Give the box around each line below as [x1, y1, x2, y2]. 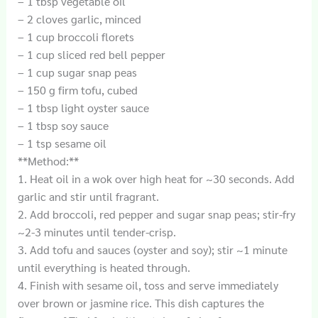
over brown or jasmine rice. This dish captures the [17, 295, 264, 310]
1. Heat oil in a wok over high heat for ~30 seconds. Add [17, 170, 295, 186]
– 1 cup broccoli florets [17, 28, 134, 44]
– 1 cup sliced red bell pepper [17, 46, 165, 62]
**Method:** [17, 153, 79, 168]
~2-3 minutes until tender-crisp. [17, 224, 176, 239]
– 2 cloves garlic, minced [17, 11, 141, 26]
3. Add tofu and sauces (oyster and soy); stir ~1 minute [17, 241, 287, 257]
